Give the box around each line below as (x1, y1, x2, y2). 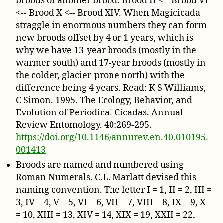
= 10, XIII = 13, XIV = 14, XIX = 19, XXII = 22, (16, 209, 196, 221)
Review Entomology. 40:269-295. (16, 119, 152, 131)
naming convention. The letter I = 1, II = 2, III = (16, 184, 212, 196)
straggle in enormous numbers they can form (16, 20, 207, 32)
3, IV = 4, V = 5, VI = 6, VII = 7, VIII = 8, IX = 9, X (16, 197, 206, 209)
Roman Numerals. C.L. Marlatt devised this (16, 172, 197, 184)
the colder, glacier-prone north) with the (16, 70, 185, 82)
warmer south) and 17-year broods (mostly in (16, 57, 206, 69)
